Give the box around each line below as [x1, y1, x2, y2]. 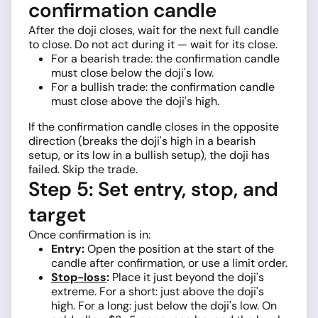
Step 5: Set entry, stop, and [28, 176, 278, 203]
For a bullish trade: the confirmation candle [51, 79, 275, 95]
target [28, 202, 86, 229]
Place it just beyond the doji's [109, 270, 264, 285]
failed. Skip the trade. [28, 162, 138, 177]
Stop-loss [51, 270, 106, 285]
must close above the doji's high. [51, 94, 219, 109]
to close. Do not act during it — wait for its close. [28, 37, 278, 53]
